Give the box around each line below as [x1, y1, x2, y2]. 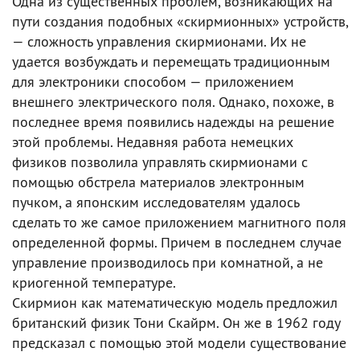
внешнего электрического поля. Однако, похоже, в [12, 92, 334, 111]
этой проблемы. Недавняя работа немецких [12, 133, 293, 151]
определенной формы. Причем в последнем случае [12, 233, 342, 252]
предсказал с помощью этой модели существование [12, 333, 346, 352]
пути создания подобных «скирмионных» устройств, [12, 12, 348, 31]
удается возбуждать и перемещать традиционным [12, 52, 330, 71]
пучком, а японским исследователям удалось [12, 193, 299, 211]
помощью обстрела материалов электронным [12, 173, 305, 191]
